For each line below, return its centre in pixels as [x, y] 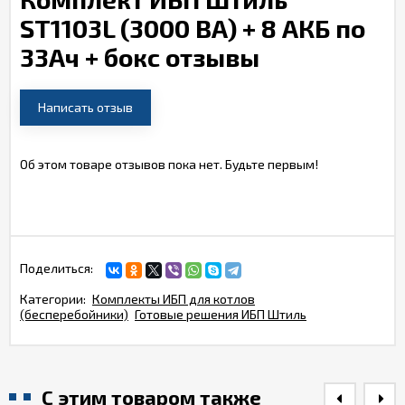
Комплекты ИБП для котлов [174, 299]
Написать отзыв [85, 108]
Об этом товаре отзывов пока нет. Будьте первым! [169, 165]
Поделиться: [57, 268]
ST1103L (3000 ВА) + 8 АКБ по [193, 28]
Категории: [53, 299]
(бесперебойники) [74, 315]
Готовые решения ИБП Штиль [221, 315]
